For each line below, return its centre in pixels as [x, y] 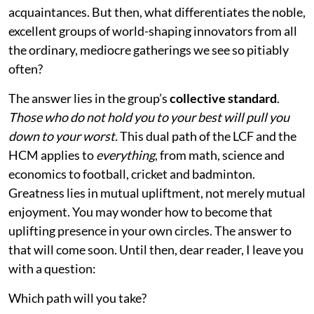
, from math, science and [220, 155]
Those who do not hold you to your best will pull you [149, 117]
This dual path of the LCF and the [208, 136]
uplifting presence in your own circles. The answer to [150, 230]
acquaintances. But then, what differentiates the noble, [157, 12]
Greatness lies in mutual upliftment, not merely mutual [157, 192]
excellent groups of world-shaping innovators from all [153, 30]
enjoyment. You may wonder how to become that [141, 211]
